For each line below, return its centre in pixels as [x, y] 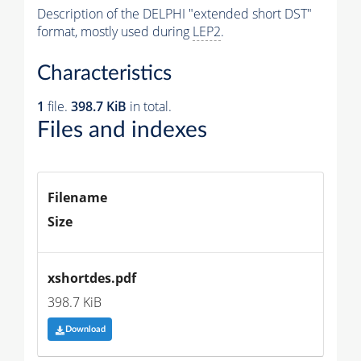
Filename [77, 198]
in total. [149, 107]
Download [85, 330]
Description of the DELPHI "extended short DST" [174, 13]
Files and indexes [122, 130]
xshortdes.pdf [92, 278]
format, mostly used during [115, 31]
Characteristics [104, 74]
